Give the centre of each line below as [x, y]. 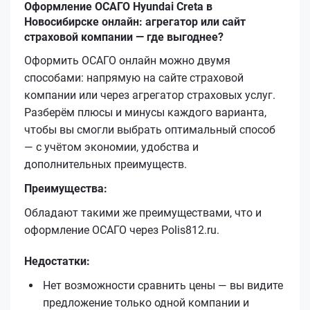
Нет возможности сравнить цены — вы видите [163, 285]
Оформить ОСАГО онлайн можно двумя [127, 60]
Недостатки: [57, 261]
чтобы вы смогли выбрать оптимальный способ [150, 129]
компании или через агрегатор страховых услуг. [150, 95]
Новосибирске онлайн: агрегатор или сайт [135, 21]
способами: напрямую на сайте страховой [134, 77]
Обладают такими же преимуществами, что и [143, 212]
